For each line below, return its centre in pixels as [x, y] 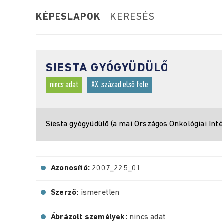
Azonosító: [71, 168]
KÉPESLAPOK [68, 17]
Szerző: [66, 193]
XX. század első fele [120, 85]
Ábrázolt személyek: [90, 217]
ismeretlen [100, 193]
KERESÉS [132, 17]
